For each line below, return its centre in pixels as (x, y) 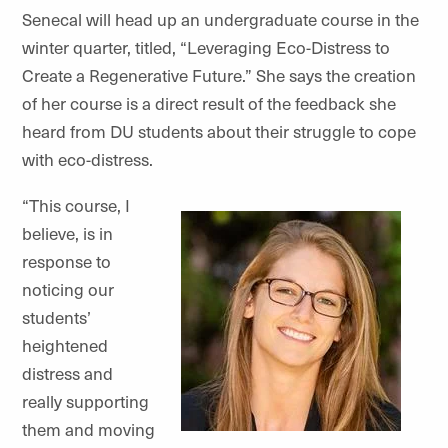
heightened (65, 344)
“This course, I (76, 204)
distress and (67, 372)
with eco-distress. (87, 158)
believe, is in (67, 232)
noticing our (68, 288)
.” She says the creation (329, 74)
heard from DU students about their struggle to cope (219, 130)
